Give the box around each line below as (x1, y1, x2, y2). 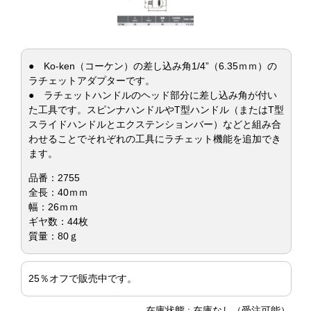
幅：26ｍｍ (28, 201, 78, 212)
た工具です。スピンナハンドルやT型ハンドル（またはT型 (28, 104, 284, 115)
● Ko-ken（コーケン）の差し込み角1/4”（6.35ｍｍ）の (28, 60, 277, 72)
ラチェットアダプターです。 (28, 75, 155, 86)
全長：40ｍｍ (28, 187, 88, 198)
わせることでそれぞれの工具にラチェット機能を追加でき (28, 133, 281, 144)
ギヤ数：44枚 (28, 216, 88, 227)
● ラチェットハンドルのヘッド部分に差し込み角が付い (28, 90, 277, 101)
